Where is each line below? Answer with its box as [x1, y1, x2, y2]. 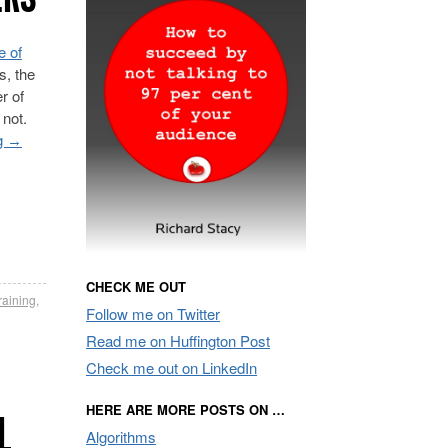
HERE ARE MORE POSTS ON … [86, 399, 285, 419]
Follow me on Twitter [86, 302, 220, 324]
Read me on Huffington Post [86, 329, 270, 351]
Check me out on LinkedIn [86, 356, 257, 378]
